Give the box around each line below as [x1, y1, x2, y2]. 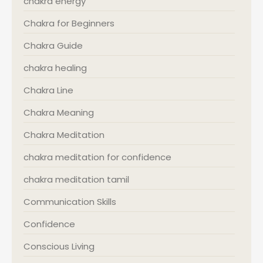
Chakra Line [23, 84, 73, 97]
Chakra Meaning [23, 106, 94, 119]
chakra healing [23, 62, 87, 75]
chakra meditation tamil [23, 173, 129, 186]
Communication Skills [23, 195, 116, 208]
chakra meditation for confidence [23, 151, 171, 164]
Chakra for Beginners [23, 17, 114, 30]
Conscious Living [23, 240, 95, 253]
